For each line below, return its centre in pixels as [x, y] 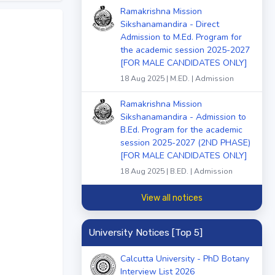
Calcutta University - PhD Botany [185, 259]
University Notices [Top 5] [145, 232]
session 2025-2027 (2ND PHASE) [185, 143]
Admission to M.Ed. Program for [181, 37]
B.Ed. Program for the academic [181, 130]
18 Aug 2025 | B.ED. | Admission [176, 172]
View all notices [172, 198]
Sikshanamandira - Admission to [183, 117]
